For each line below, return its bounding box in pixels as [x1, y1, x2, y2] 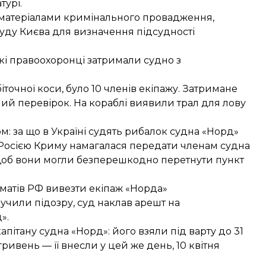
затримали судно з [87, 55, 181, 66]
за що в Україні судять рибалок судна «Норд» [13, 126, 239, 137]
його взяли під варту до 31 [110, 226, 243, 237]
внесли [61, 240, 98, 251]
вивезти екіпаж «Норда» [46, 183, 167, 194]
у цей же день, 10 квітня [98, 240, 220, 251]
